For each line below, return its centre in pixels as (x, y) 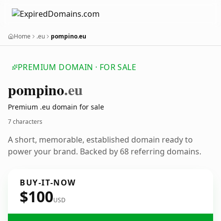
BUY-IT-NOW (48, 183)
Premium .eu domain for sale (56, 107)
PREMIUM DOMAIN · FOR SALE (77, 67)
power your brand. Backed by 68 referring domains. (105, 151)
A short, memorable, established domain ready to (100, 140)
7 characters (25, 122)
